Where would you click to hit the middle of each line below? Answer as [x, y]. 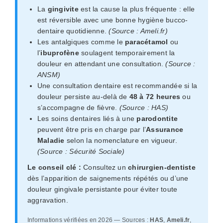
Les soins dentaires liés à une [87, 118]
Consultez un [105, 167]
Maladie [51, 140]
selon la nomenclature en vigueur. [121, 140]
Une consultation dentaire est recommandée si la [117, 86]
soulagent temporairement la [127, 53]
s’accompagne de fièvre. [78, 108]
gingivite [63, 9]
